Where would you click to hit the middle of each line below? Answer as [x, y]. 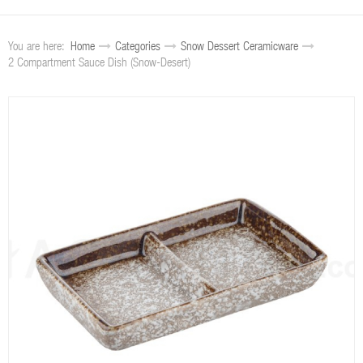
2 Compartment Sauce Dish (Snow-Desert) [99, 63]
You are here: [39, 47]
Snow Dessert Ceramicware [239, 47]
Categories [138, 47]
